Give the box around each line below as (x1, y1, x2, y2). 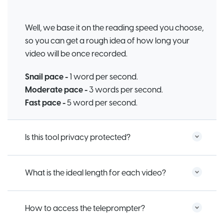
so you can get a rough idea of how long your (25, 35, 189, 47)
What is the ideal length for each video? (25, 167, 166, 179)
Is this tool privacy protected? (25, 132, 130, 143)
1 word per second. (68, 71, 138, 83)
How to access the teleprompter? (25, 203, 145, 214)
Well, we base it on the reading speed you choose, (25, 22, 203, 34)
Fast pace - (25, 97, 65, 109)
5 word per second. (65, 97, 137, 109)
